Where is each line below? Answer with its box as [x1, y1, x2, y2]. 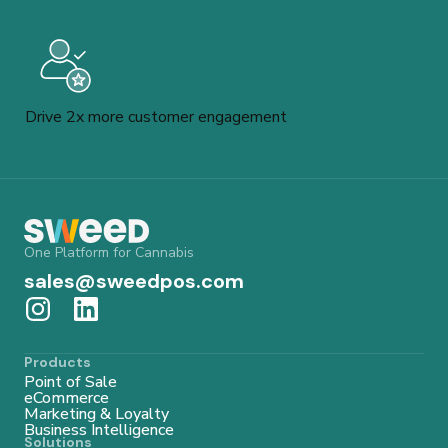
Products [24, 353, 91, 372]
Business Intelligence [24, 419, 174, 442]
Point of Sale [24, 371, 117, 394]
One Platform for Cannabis [24, 243, 194, 263]
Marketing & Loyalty [24, 403, 169, 426]
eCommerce [24, 387, 109, 410]
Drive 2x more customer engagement [25, 106, 287, 129]
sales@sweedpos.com [24, 268, 244, 295]
